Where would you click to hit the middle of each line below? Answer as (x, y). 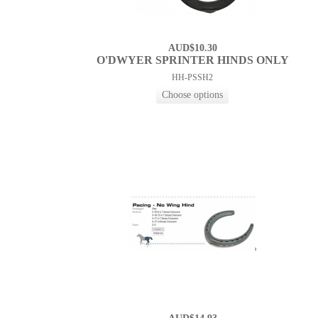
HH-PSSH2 (193, 78)
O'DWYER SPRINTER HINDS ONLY (192, 60)
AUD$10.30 (192, 48)
